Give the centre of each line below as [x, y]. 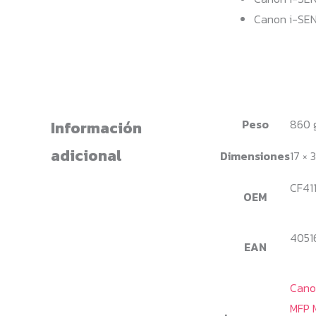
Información [96, 127]
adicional [86, 155]
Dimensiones [255, 156]
